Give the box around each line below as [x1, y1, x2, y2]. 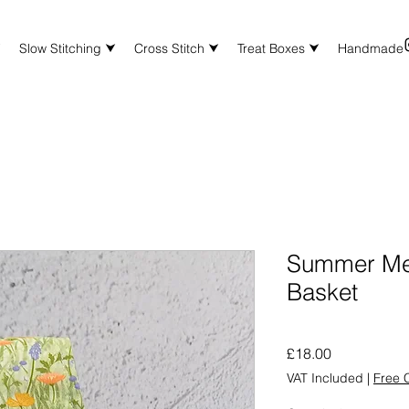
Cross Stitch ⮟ [134, 40, 219, 57]
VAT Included [287, 369, 363, 386]
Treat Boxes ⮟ [237, 40, 320, 57]
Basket [287, 277, 358, 307]
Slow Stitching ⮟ [19, 40, 116, 57]
